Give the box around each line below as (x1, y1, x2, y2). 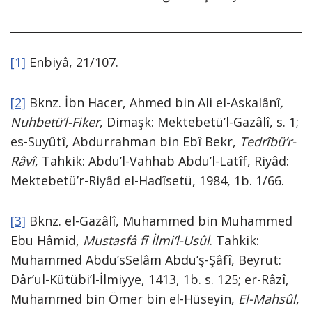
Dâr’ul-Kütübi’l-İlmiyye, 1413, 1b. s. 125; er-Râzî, (10, 271, 289, 288)
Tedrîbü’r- (240, 133, 296, 150)
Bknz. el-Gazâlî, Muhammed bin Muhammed (26, 212, 292, 229)
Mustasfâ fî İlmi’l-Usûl (83, 232, 210, 249)
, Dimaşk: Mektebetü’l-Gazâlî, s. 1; (100, 114, 299, 130)
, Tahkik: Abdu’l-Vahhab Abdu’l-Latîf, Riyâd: (35, 153, 289, 169)
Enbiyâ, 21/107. (26, 54, 118, 70)
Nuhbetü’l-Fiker (10, 114, 100, 130)
